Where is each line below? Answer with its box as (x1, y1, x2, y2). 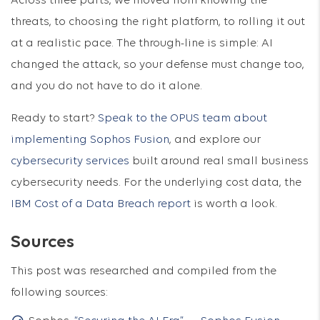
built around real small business (129, 156, 309, 167)
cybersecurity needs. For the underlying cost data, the (11, 177, 301, 189)
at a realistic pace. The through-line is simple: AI (11, 38, 273, 49)
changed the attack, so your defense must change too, (11, 59, 304, 71)
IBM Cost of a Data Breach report (11, 199, 191, 210)
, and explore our (169, 134, 261, 146)
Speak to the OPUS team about (98, 113, 267, 124)
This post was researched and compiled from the (11, 266, 276, 277)
